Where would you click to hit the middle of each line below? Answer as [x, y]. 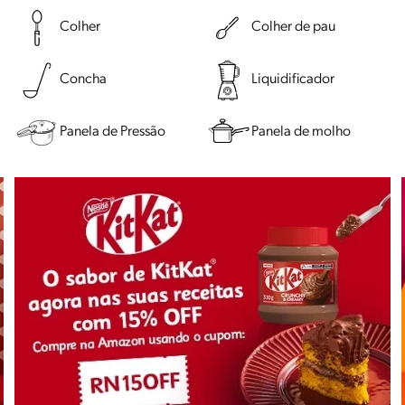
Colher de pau [293, 28]
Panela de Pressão [113, 132]
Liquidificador [293, 80]
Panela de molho [301, 132]
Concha [83, 80]
